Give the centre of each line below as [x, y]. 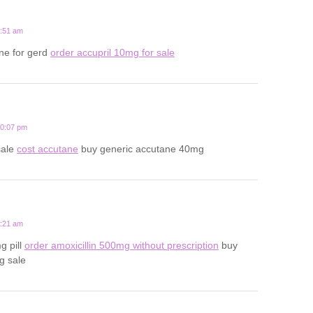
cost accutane [48, 149]
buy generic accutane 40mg [141, 149]
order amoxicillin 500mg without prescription [122, 246]
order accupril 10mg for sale [112, 53]
